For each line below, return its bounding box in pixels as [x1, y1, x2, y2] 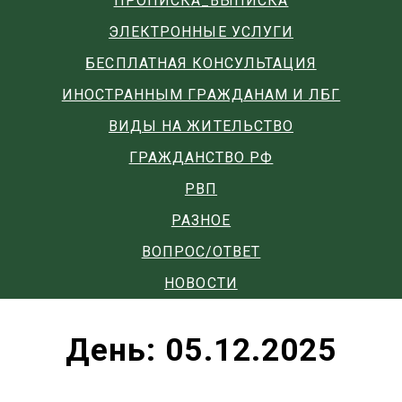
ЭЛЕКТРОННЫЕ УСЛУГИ [108, 23, 293, 40]
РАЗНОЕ [170, 212, 232, 229]
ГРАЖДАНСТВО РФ [128, 149, 274, 166]
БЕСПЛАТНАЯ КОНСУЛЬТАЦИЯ [85, 55, 317, 72]
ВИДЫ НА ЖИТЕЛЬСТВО [108, 118, 293, 135]
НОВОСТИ [164, 275, 238, 292]
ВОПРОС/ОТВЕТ [141, 243, 261, 260]
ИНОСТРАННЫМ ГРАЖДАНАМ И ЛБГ [61, 86, 341, 103]
